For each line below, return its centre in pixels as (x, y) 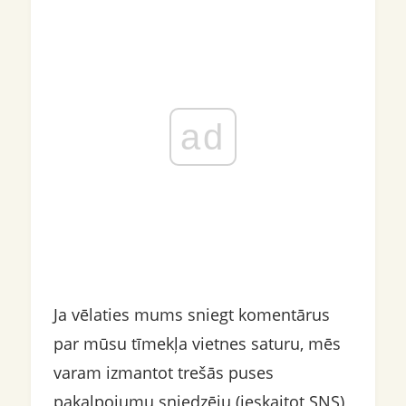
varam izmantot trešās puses (163, 372)
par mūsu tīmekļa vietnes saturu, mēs (197, 343)
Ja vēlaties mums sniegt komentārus (191, 314)
